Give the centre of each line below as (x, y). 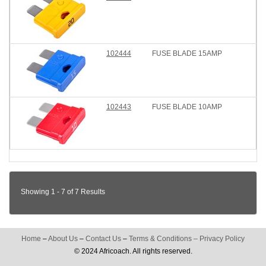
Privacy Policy (222, 239)
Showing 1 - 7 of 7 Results (63, 192)
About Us (63, 239)
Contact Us (103, 239)
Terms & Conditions (160, 239)
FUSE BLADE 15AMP (187, 53)
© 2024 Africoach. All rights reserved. (133, 251)
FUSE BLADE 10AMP (187, 107)
